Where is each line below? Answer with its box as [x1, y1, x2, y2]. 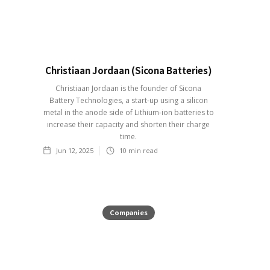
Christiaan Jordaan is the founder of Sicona [55, 83, 201, 93]
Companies [109, 207, 148, 217]
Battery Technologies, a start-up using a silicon [49, 95, 208, 105]
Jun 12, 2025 [56, 145, 93, 155]
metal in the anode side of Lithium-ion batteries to [43, 107, 214, 118]
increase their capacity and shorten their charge [47, 119, 210, 130]
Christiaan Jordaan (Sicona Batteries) [45, 63, 212, 77]
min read [127, 145, 158, 155]
